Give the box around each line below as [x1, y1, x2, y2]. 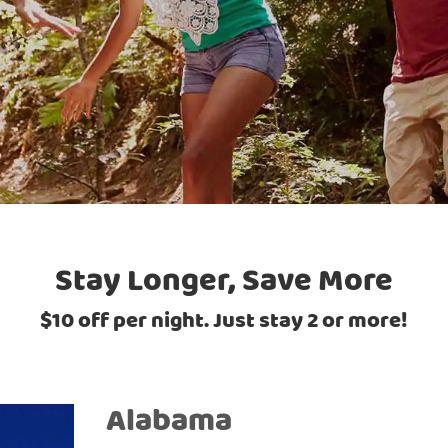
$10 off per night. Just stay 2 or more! [40, 304, 408, 338]
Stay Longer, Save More [55, 256, 393, 306]
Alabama [105, 396, 232, 446]
